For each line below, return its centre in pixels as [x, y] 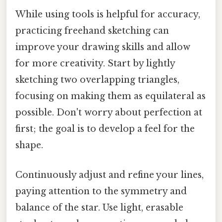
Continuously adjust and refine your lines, [110, 175]
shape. [29, 145]
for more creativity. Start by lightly [95, 64]
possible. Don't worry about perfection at [109, 113]
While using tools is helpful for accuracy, [108, 15]
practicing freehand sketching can [92, 31]
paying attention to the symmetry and [101, 191]
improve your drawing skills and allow [103, 47]
